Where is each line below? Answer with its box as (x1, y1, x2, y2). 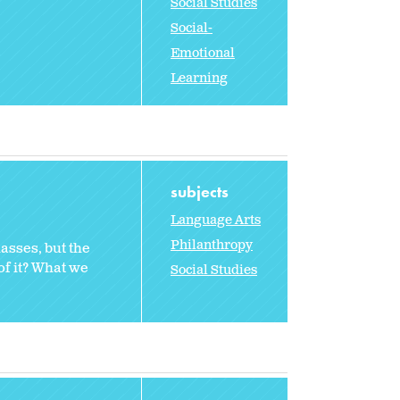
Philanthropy (171, 236, 253, 254)
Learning (171, 69, 228, 87)
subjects (171, 180, 232, 202)
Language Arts (171, 211, 261, 229)
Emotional (171, 44, 235, 62)
